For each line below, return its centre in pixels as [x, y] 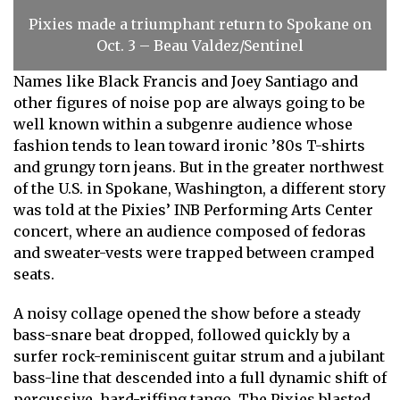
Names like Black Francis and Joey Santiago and [186, 81]
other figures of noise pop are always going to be [189, 102]
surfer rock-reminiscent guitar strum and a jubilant [199, 356]
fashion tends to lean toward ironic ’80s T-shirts [189, 145]
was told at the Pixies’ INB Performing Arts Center [193, 209]
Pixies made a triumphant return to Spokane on [200, 24]
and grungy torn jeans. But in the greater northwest [199, 167]
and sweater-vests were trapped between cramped [194, 252]
